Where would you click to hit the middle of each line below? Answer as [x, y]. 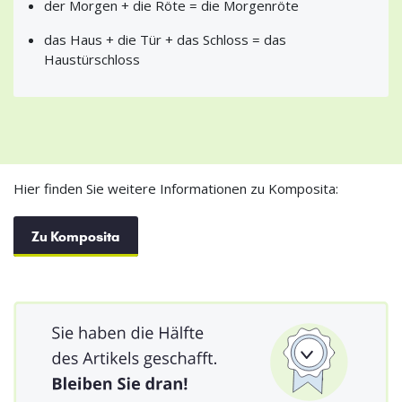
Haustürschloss [92, 59]
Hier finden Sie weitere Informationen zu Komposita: [176, 188]
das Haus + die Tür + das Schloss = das [165, 39]
